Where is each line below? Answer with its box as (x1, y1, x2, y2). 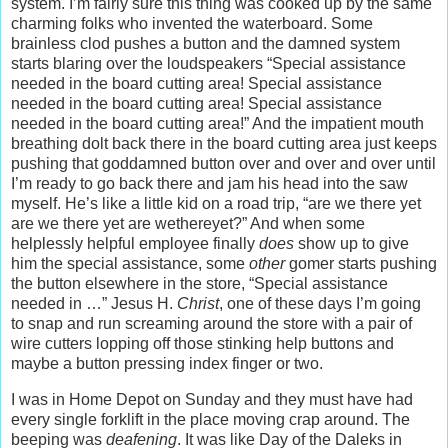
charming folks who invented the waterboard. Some (11, 15, 373, 33)
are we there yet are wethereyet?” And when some (11, 215, 365, 233)
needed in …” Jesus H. (11, 295, 177, 313)
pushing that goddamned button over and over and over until (11, 155, 436, 173)
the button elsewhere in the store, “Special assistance (11, 275, 388, 293)
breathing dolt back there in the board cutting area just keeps (11, 135, 437, 153)
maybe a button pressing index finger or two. (11, 355, 323, 373)
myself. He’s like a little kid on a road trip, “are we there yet (11, 195, 421, 213)
